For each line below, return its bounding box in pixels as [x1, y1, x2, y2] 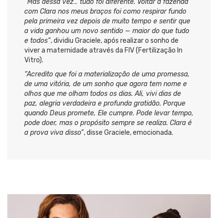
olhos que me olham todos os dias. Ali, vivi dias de [24, 90, 181, 98]
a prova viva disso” [24, 128, 84, 137]
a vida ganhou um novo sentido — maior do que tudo [24, 27, 189, 36]
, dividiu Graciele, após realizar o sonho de [51, 36, 179, 45]
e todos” [24, 36, 51, 45]
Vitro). [24, 56, 43, 65]
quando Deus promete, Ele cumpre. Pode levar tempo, [24, 109, 194, 118]
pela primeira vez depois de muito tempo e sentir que [24, 17, 190, 26]
